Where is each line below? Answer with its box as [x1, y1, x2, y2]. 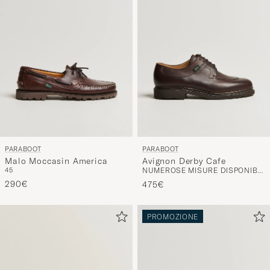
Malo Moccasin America [5, 149, 108, 160]
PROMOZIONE [147, 205, 199, 215]
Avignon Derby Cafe [142, 149, 227, 160]
